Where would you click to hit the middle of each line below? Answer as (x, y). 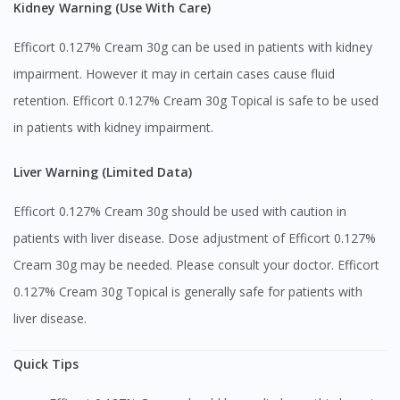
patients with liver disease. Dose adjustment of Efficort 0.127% (195, 238)
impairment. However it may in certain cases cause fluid (174, 74)
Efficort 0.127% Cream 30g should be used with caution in (180, 212)
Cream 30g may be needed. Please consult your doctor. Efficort (196, 265)
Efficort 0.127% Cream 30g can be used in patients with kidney (193, 47)
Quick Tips (46, 364)
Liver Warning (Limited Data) (106, 172)
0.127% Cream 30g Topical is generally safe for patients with (188, 292)
